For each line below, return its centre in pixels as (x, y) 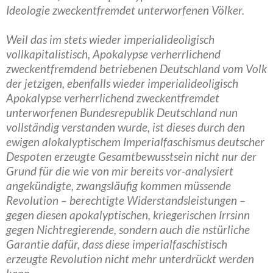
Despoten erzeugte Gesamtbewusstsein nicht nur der (131, 156)
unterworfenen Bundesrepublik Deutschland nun (122, 112)
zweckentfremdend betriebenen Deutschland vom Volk (136, 69)
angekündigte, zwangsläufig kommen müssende (119, 186)
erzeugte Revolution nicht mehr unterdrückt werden (130, 259)
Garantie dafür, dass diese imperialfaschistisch (117, 244)
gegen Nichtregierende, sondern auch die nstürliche (128, 229)
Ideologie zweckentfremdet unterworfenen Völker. (125, 10)
